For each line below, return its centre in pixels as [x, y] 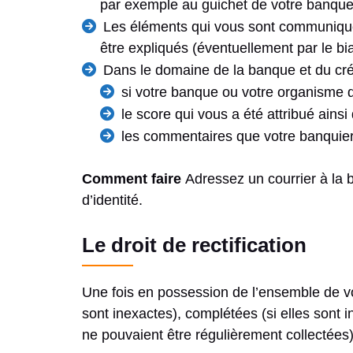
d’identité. [112, 201]
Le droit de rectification [194, 245]
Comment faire [132, 179]
